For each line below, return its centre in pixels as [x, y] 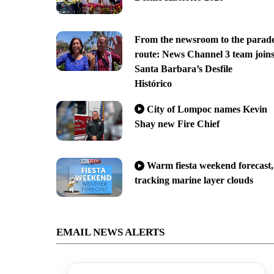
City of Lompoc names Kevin [207, 109]
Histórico [153, 83]
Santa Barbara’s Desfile [183, 68]
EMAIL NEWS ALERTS [110, 232]
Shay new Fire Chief [177, 124]
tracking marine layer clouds [194, 180]
